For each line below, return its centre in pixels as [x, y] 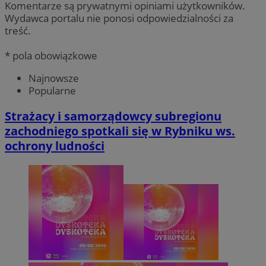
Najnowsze [54, 78]
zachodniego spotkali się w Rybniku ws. [120, 131]
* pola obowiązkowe [51, 55]
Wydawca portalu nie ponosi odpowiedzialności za [119, 18]
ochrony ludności [55, 145]
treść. [18, 30]
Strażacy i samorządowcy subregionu [113, 116]
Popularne [52, 90]
